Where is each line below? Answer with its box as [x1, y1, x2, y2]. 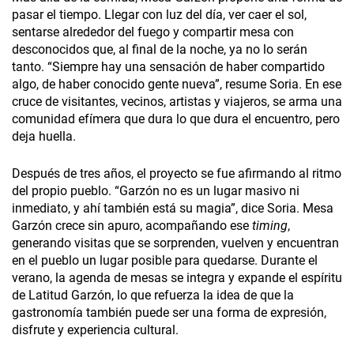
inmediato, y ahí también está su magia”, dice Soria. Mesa [12, 201, 333, 217]
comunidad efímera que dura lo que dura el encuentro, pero [12, 111, 340, 127]
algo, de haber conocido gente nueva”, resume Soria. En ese [12, 77, 341, 92]
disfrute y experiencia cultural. [12, 322, 179, 338]
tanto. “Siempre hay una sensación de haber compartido [12, 59, 325, 75]
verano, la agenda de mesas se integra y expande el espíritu [12, 270, 342, 286]
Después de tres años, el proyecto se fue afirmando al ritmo [12, 166, 341, 182]
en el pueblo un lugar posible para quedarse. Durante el [12, 253, 318, 269]
